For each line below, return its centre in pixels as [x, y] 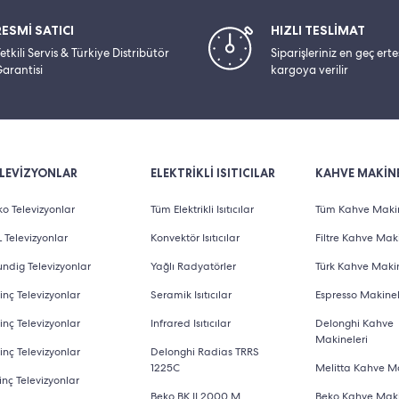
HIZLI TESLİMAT [318, 30]
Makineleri [342, 339]
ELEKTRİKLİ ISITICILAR [212, 173]
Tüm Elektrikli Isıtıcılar [202, 209]
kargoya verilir [309, 70]
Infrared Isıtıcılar [190, 323]
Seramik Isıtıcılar [191, 295]
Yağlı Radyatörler [193, 266]
